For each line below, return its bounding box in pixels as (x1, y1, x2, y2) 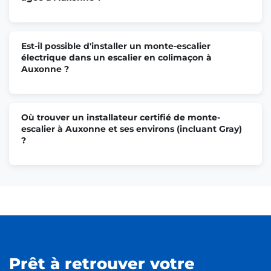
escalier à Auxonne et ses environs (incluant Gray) (21, 123, 242, 134)
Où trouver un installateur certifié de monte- (21, 111, 220, 123)
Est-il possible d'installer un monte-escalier (21, 40, 211, 51)
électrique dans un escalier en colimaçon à (21, 51, 212, 63)
